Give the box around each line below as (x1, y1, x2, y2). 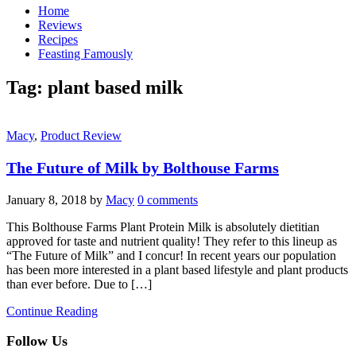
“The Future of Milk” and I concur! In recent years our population (6, 248, 336, 262)
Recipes (38, 33, 78, 46)
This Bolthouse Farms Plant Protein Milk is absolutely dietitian (6, 219, 319, 234)
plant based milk (48, 76, 183, 98)
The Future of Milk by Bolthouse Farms (6, 158, 279, 176)
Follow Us (6, 332, 68, 349)
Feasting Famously (38, 47, 133, 60)
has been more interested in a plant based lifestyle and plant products (6, 262, 348, 277)
